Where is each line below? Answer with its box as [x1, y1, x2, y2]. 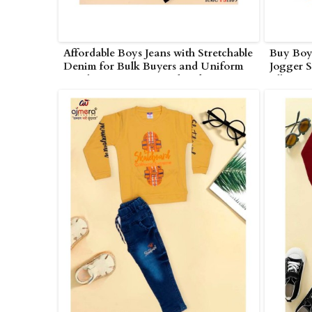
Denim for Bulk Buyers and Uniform [63, 58, 244, 73]
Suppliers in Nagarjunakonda [63, 72, 208, 86]
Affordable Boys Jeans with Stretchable [63, 45, 253, 60]
